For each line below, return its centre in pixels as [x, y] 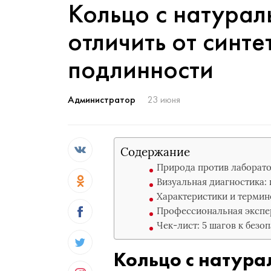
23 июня [164, 100]
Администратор [102, 100]
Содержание [155, 152]
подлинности [141, 69]
